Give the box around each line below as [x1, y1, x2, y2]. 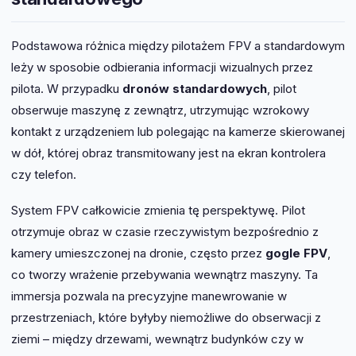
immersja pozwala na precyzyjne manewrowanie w [11, 288, 287, 304]
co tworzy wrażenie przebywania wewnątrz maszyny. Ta [11, 267, 318, 283]
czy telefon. [11, 167, 76, 183]
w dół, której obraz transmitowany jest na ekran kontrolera [11, 145, 326, 161]
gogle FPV [265, 246, 327, 261]
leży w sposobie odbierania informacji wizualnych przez [11, 60, 313, 75]
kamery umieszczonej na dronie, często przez [11, 246, 265, 261]
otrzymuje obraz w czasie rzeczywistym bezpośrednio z [11, 224, 319, 240]
